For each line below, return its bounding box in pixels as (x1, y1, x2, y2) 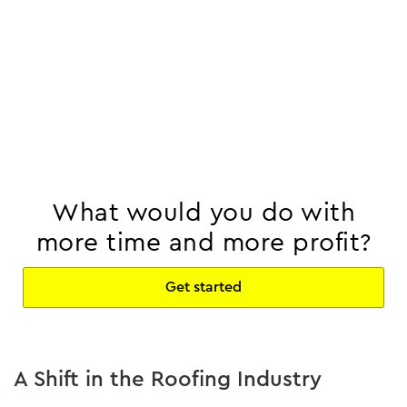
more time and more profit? (35, 223, 372, 261)
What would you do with (52, 194, 355, 231)
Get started (165, 276, 242, 298)
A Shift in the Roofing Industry (14, 362, 322, 394)
